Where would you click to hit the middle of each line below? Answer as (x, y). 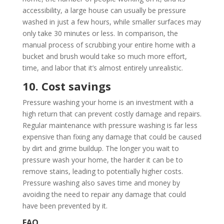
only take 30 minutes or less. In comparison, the (100, 33)
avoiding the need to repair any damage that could (104, 194)
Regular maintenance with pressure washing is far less (110, 125)
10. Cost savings (66, 86)
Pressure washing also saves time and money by (101, 182)
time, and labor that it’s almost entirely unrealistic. (102, 67)
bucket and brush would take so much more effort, (104, 56)
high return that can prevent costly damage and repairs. (112, 113)
